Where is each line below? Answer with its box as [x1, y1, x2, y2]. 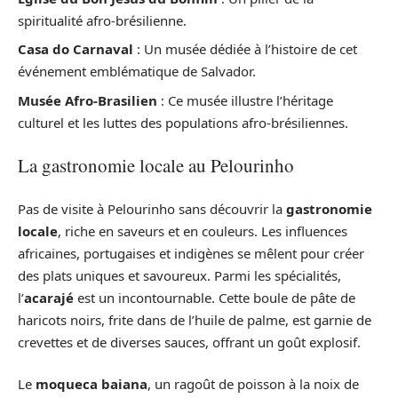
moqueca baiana [36, 375, 147, 394]
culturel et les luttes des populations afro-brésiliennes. [18, 113, 348, 131]
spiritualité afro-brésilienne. [18, 11, 187, 29]
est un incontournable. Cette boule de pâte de [74, 288, 355, 306]
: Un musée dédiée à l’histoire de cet [133, 40, 357, 59]
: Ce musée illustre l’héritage [157, 91, 333, 109]
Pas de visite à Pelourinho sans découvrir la [18, 199, 286, 218]
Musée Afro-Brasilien [18, 91, 157, 109]
